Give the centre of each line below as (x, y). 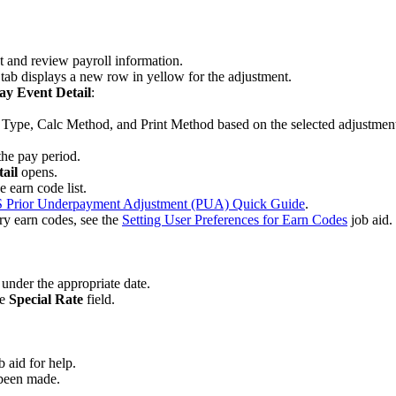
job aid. (370, 219)
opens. (39, 171)
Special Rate (48, 299)
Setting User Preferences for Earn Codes (235, 219)
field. (101, 299)
